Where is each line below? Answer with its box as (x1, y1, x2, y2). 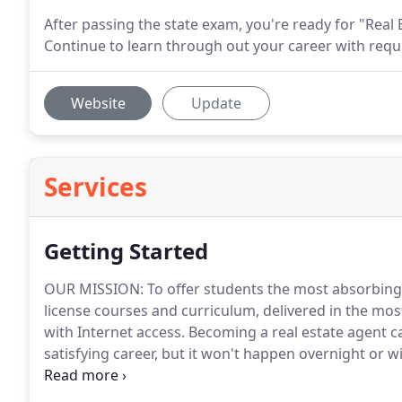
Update (191, 93, 241, 113)
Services (44, 170, 147, 204)
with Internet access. (44, 322, 185, 342)
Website (70, 93, 126, 113)
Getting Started (44, 236, 208, 266)
